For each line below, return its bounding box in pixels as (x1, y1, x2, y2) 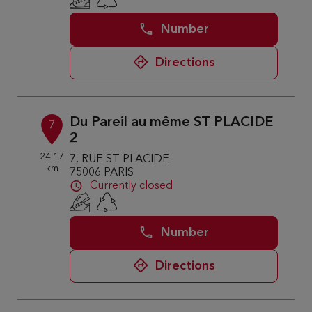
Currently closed (90, 180, 173, 192)
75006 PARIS (70, 167, 134, 178)
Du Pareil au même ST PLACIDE (70, 116, 274, 130)
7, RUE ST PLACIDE (70, 154, 170, 165)
